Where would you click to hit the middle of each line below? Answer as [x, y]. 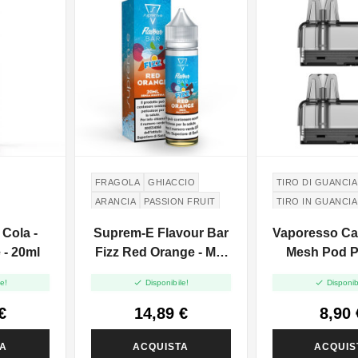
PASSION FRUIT [180, 202]
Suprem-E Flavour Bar [161, 233]
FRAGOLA [117, 183]
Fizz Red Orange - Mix [161, 253]
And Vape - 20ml [161, 272]
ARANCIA [115, 202]
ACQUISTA [161, 346]
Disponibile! [167, 282]
